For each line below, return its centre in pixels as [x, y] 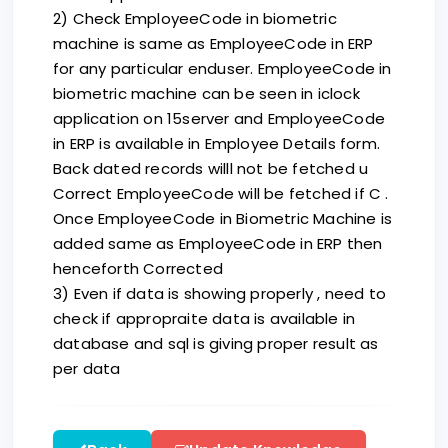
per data [87, 368]
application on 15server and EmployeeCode [219, 118]
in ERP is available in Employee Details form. [217, 143]
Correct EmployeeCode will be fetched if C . [221, 193]
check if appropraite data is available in [204, 318]
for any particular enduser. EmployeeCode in [222, 68]
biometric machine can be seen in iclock [206, 93]
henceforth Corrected [140, 268]
